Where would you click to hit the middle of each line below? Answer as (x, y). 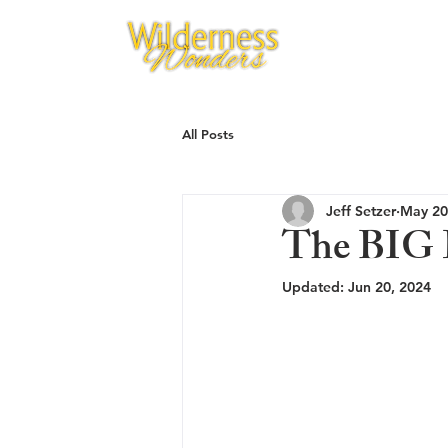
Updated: (315, 287)
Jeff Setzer (361, 210)
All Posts (208, 134)
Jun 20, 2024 (389, 287)
